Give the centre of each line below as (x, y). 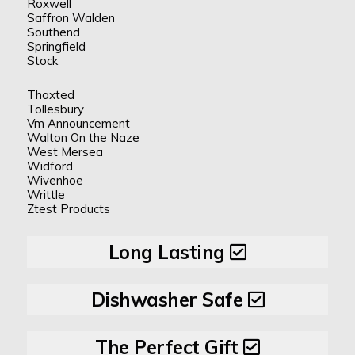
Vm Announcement (78, 124)
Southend (53, 32)
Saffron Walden (71, 18)
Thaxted (50, 95)
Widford (50, 166)
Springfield (56, 47)
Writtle (46, 195)
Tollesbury (55, 109)
